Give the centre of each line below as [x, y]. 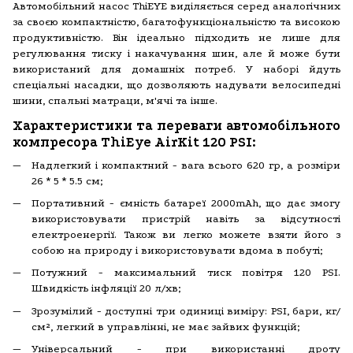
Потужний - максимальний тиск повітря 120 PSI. [186, 273]
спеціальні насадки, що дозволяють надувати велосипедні [176, 84]
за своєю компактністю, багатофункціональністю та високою [176, 21]
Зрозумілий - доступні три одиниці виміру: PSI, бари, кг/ [186, 310]
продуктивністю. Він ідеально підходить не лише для [176, 37]
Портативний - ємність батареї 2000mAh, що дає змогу [186, 203]
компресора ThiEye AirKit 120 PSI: [134, 143]
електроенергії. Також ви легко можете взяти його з [186, 234]
